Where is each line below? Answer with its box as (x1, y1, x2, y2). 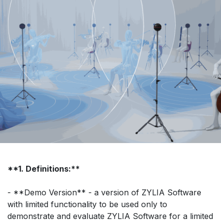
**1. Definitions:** (7, 163, 80, 174)
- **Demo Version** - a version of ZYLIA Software (7, 187, 201, 197)
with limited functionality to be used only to (7, 199, 167, 209)
